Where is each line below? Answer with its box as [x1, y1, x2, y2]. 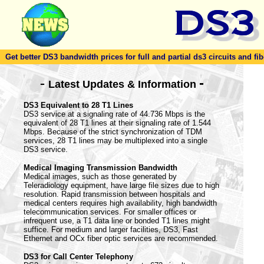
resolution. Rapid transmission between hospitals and [24, 190, 205, 199]
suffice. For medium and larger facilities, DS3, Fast [24, 225, 198, 234]
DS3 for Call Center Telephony [24, 252, 133, 261]
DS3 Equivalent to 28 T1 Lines [24, 101, 133, 110]
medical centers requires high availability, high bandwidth [24, 199, 217, 207]
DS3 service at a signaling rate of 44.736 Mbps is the [24, 110, 205, 118]
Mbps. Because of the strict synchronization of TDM [24, 127, 202, 136]
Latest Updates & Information [48, 78, 199, 90]
